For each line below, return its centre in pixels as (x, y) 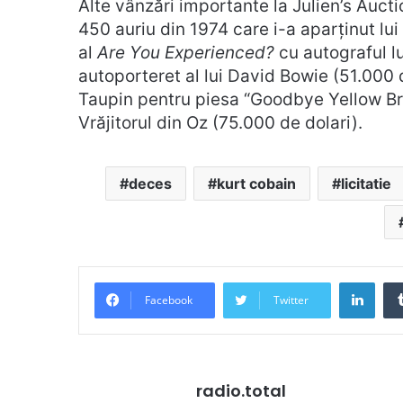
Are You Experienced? (188, 52)
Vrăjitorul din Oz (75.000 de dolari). (220, 122)
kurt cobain (256, 183)
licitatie (366, 183)
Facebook (169, 300)
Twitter (291, 300)
